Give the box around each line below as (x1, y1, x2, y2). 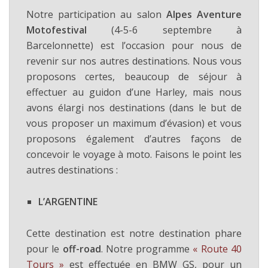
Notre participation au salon (26, 7, 166, 21)
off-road (59, 242, 101, 255)
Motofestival (26, 23, 87, 36)
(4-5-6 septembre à (87, 23, 242, 36)
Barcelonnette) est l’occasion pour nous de (26, 38, 242, 52)
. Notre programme (100, 242, 193, 255)
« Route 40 (193, 242, 242, 255)
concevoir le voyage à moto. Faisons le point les (26, 147, 242, 161)
